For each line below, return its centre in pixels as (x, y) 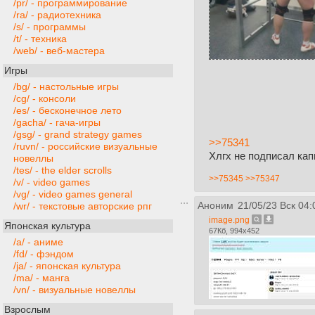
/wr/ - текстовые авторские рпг (83, 207)
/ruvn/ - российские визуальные (85, 147)
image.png (229, 220)
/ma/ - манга (41, 278)
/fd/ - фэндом (44, 255)
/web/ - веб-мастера (59, 51)
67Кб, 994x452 (234, 231)
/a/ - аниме (38, 243)
